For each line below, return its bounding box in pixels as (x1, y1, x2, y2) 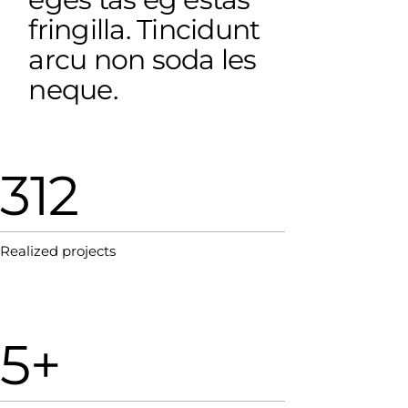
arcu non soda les (28, 43, 257, 76)
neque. (28, 73, 117, 107)
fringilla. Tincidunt (28, 13, 260, 46)
